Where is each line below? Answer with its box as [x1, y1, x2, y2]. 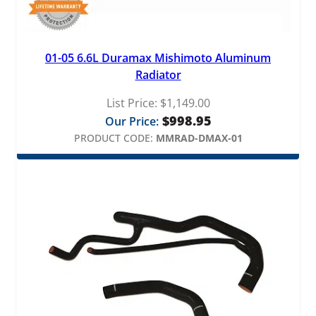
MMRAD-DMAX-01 [155, 130, 243, 145]
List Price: [106, 95, 157, 111]
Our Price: [104, 113, 159, 129]
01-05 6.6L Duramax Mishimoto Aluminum [45, 49, 271, 66]
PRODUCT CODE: [73, 130, 153, 145]
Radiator [135, 66, 181, 83]
